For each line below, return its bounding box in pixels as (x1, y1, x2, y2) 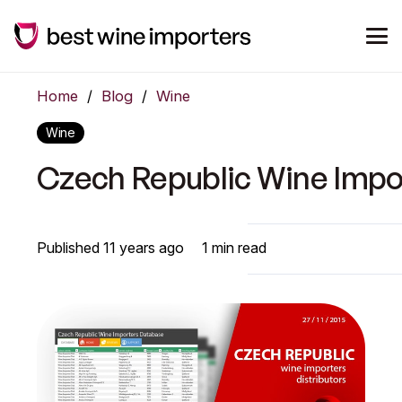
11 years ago (103, 238, 185, 257)
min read (208, 238, 267, 257)
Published (37, 238, 104, 257)
